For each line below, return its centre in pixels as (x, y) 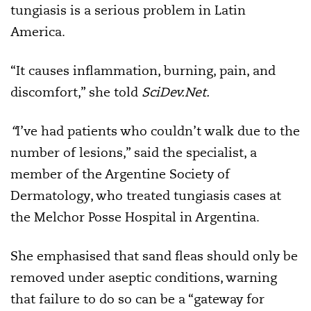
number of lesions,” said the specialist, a (134, 152)
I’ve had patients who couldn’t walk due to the (158, 131)
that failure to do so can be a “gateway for (137, 299)
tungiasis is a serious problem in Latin (128, 10)
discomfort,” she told (76, 92)
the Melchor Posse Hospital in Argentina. (135, 217)
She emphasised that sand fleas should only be (154, 255)
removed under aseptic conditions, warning (144, 277)
